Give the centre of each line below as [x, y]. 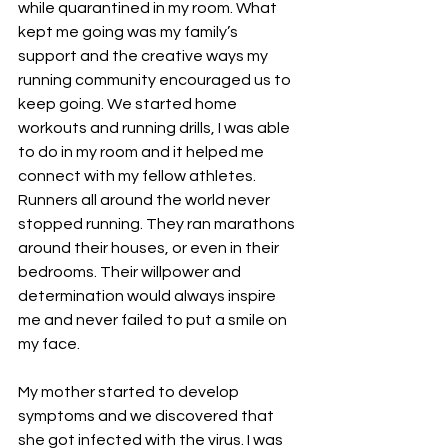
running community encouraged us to [156, 79]
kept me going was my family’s [129, 31]
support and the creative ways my [144, 55]
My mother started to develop [130, 391]
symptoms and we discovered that [147, 415]
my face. [50, 343]
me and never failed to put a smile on [154, 319]
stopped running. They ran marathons [158, 223]
